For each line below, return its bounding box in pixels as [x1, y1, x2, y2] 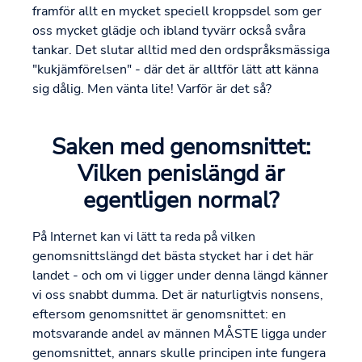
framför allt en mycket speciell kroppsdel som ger [32, 2, 322, 21]
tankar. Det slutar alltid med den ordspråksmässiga [32, 41, 330, 60]
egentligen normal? [83, 185, 279, 217]
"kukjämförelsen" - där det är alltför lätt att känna [32, 61, 318, 79]
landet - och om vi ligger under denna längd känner [32, 267, 328, 285]
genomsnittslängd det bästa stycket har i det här [32, 247, 314, 266]
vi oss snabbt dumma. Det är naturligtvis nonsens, [32, 286, 323, 305]
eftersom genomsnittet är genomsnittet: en [32, 305, 286, 324]
